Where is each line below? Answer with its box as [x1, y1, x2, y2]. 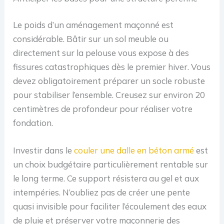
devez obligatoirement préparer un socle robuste [13, 75, 205, 86]
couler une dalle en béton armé [74, 145, 194, 156]
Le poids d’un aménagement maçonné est [13, 19, 174, 30]
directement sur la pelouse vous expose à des [13, 47, 189, 58]
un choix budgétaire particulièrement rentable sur [13, 159, 208, 170]
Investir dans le [13, 145, 74, 156]
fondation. [13, 117, 53, 128]
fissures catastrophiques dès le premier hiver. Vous [13, 61, 211, 72]
